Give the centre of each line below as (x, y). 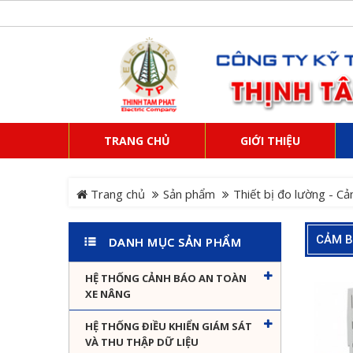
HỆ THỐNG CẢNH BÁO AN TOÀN (166, 279)
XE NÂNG (108, 294)
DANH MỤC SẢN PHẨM (175, 242)
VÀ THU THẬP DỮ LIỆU (142, 342)
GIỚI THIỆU (270, 141)
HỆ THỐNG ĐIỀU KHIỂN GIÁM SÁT (169, 327)
